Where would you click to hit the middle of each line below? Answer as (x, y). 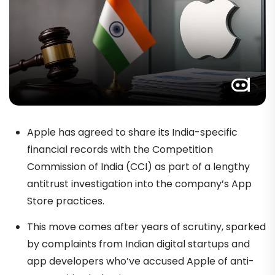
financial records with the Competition (120, 149)
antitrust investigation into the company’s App (139, 184)
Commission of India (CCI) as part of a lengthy (138, 166)
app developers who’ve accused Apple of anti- (140, 261)
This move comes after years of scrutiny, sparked (146, 227)
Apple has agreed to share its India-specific (132, 132)
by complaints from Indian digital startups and (138, 244)
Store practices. (65, 201)
